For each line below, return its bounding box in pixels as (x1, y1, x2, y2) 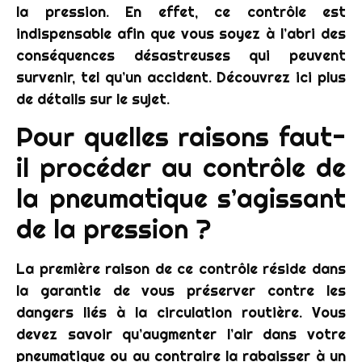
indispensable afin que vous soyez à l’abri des (16, 24, 346, 44)
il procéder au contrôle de (16, 150, 346, 184)
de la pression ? (16, 212, 211, 246)
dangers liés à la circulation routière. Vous (16, 302, 346, 322)
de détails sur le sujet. (16, 90, 170, 109)
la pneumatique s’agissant (16, 181, 346, 215)
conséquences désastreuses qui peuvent (16, 46, 346, 65)
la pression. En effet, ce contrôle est (16, 2, 346, 22)
